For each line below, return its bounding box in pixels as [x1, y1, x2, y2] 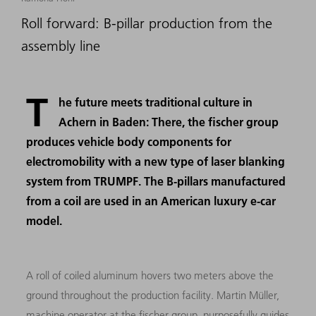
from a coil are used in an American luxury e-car [26, 193, 276, 208]
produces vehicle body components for [26, 133, 232, 149]
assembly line [21, 37, 100, 54]
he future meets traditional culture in [59, 94, 253, 109]
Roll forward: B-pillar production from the [21, 14, 272, 32]
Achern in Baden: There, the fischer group [59, 114, 279, 129]
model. [26, 212, 63, 228]
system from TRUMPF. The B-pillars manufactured [26, 173, 286, 188]
